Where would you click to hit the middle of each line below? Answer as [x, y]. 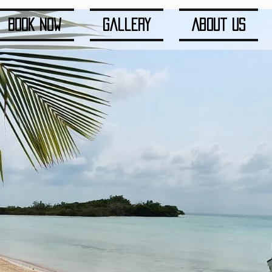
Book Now [35, 25]
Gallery [127, 25]
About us [219, 25]
